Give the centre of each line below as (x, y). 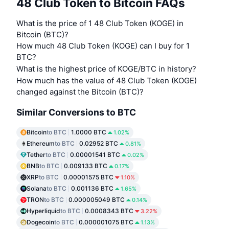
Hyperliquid (43, 211)
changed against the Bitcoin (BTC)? (80, 92)
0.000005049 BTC (97, 200)
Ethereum (41, 144)
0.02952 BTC (99, 144)
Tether (36, 155)
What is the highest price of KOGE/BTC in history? (106, 69)
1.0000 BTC (89, 132)
